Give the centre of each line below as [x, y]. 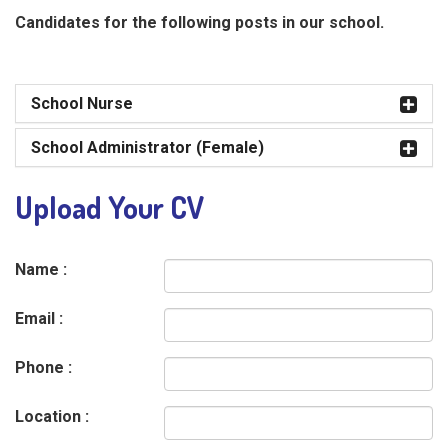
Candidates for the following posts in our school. [199, 22]
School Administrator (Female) [147, 147]
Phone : [43, 367]
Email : [39, 318]
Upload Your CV [109, 207]
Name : [41, 269]
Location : [52, 416]
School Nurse [82, 103]
